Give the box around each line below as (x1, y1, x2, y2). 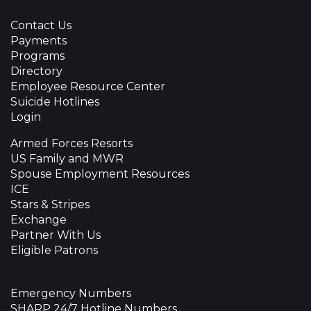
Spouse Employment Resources (10, 167, 190, 181)
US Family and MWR (10, 152, 124, 166)
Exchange (10, 213, 67, 227)
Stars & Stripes (10, 198, 90, 212)
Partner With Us (10, 228, 101, 242)
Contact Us (10, 19, 72, 33)
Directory (10, 65, 62, 78)
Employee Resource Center (10, 80, 165, 94)
